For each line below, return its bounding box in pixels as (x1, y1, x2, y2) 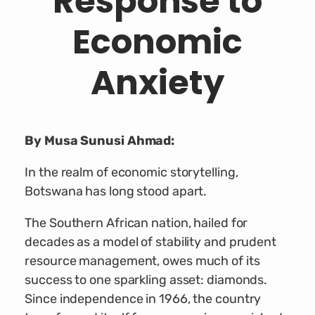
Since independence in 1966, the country (25, 291, 262, 307)
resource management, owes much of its (25, 253, 260, 269)
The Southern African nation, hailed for (25, 215, 248, 231)
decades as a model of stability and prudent (25, 234, 276, 250)
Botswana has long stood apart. (25, 184, 207, 200)
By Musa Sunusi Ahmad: (25, 133, 175, 149)
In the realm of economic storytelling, (25, 165, 238, 181)
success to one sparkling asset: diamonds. (25, 272, 268, 288)
